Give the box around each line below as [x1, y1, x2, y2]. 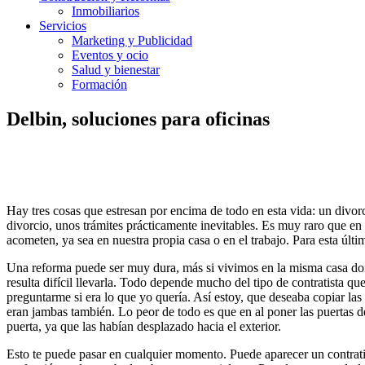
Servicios [39, 19, 86, 33]
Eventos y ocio [72, 48, 148, 62]
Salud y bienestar [72, 63, 160, 77]
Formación [72, 77, 127, 91]
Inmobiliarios [72, 4, 139, 18]
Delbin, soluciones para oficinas [7, 108, 270, 130]
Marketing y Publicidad [72, 33, 192, 47]
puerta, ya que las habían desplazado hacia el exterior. [7, 319, 281, 333]
